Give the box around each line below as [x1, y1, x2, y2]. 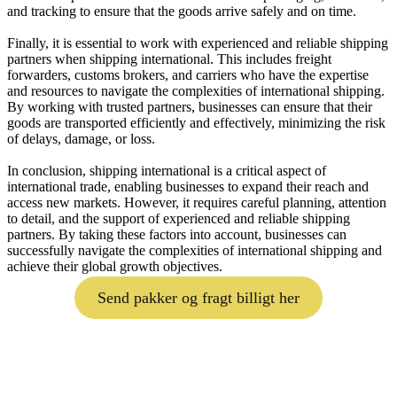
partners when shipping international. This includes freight [7, 51, 331, 66]
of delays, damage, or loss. [7, 131, 155, 146]
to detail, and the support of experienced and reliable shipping [7, 211, 350, 226]
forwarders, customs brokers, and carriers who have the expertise [7, 67, 369, 82]
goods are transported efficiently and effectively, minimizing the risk [7, 115, 385, 130]
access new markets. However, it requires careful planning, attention [7, 195, 386, 210]
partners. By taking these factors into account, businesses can [7, 227, 346, 242]
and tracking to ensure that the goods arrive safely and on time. [7, 4, 356, 19]
